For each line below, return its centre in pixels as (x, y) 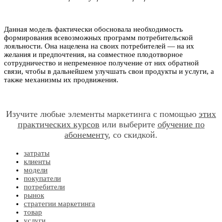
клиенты (37, 161)
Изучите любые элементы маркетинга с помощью (102, 114)
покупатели (42, 178)
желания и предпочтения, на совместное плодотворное (93, 54)
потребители (44, 187)
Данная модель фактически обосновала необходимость (93, 29)
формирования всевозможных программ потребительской (98, 37)
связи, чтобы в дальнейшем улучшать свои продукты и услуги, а (109, 71)
